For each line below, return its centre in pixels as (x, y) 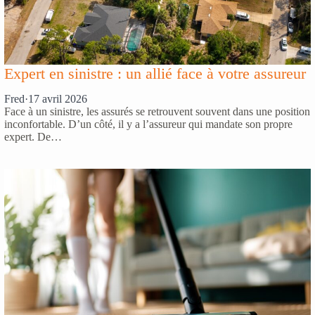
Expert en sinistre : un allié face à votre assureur (155, 73)
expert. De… (33, 137)
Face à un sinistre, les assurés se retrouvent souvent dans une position (157, 112)
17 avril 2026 (58, 99)
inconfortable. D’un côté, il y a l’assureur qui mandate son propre (148, 124)
